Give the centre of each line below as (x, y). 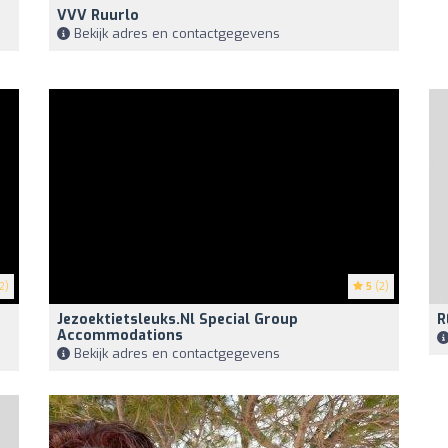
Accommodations (120, 335)
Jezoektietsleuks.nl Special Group (177, 319)
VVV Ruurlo (98, 15)
